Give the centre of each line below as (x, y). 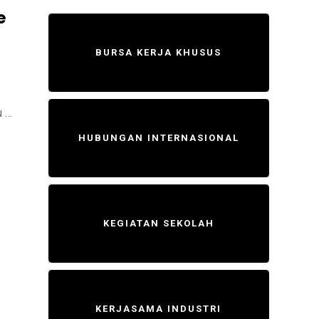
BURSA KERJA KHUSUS (159, 52)
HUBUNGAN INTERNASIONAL (158, 138)
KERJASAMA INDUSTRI (159, 309)
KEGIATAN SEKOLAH (158, 223)
